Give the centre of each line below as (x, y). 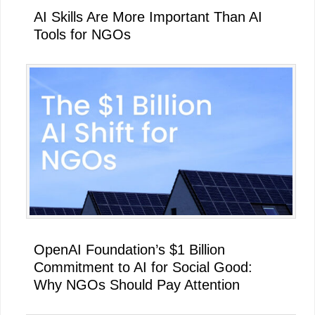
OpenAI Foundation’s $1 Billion (129, 249)
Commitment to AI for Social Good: (143, 267)
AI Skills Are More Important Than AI (148, 17)
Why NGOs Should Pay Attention (137, 284)
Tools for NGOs (82, 34)
